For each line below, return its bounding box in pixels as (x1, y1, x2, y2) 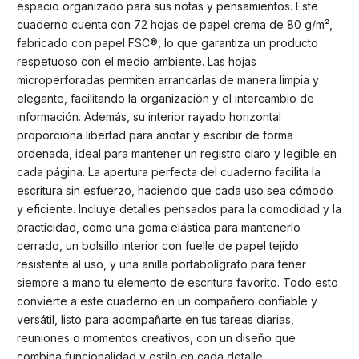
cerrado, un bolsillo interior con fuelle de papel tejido (17, 239, 299, 253)
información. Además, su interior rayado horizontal (17, 110, 281, 124)
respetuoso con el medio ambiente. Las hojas (17, 54, 256, 69)
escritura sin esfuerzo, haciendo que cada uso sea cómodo (17, 184, 333, 198)
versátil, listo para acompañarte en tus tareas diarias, (17, 313, 294, 327)
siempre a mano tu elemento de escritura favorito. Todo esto (17, 276, 338, 290)
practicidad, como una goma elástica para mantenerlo (17, 220, 301, 235)
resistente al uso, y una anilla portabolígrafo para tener (17, 257, 306, 272)
